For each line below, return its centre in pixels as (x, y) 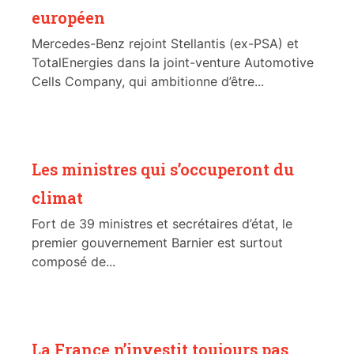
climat (57, 198)
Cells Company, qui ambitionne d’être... (148, 82)
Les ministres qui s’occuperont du (163, 169)
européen (68, 18)
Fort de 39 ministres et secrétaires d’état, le (162, 224)
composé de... (73, 262)
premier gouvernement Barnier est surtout (157, 243)
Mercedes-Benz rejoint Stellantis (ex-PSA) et (165, 44)
